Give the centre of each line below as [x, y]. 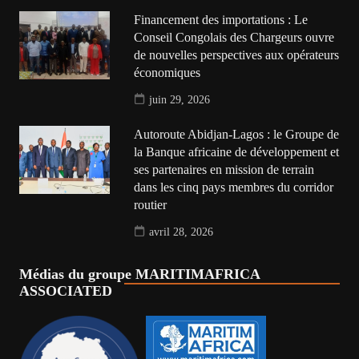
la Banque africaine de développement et [237, 152]
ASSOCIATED [65, 291]
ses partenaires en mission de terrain [224, 170]
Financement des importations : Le [221, 20]
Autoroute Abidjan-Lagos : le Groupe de [237, 135]
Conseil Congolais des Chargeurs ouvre [234, 38]
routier [151, 205]
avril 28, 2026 [182, 232]
